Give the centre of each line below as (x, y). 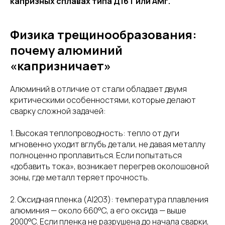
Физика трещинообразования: (103, 34)
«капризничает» (61, 65)
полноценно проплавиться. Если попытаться (96, 155)
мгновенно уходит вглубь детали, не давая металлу (108, 144)
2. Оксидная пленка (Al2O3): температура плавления (109, 199)
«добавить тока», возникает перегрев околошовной (109, 166)
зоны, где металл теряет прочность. (80, 177)
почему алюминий (66, 50)
